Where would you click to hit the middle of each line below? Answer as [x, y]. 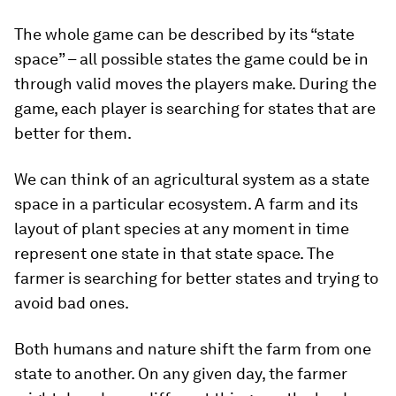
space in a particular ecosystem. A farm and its [186, 204]
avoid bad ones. [72, 303]
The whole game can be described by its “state [184, 34]
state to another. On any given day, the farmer [181, 374]
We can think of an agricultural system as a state [192, 179]
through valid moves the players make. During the [195, 84]
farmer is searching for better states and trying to [196, 278]
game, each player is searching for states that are [195, 109]
